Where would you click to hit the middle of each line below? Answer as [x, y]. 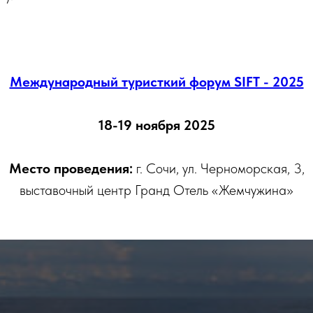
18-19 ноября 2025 [156, 125]
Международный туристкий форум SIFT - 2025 [156, 82]
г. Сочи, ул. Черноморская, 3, [220, 168]
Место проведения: [72, 168]
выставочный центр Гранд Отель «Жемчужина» [156, 190]
